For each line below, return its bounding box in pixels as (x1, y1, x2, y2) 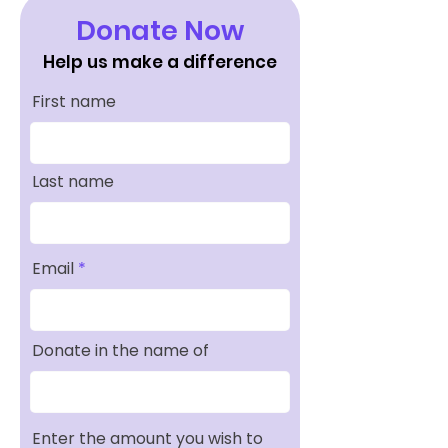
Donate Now (75, 12, 244, 50)
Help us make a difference (43, 50, 277, 75)
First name (32, 90, 116, 114)
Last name (32, 170, 114, 194)
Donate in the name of (32, 339, 209, 363)
